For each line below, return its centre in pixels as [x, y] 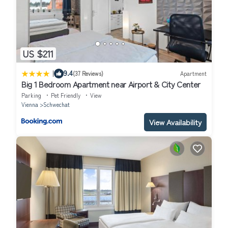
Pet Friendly [66, 95]
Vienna [30, 104]
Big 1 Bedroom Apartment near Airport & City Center [111, 84]
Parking [31, 95]
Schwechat [56, 104]
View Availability [175, 122]
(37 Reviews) [88, 74]
